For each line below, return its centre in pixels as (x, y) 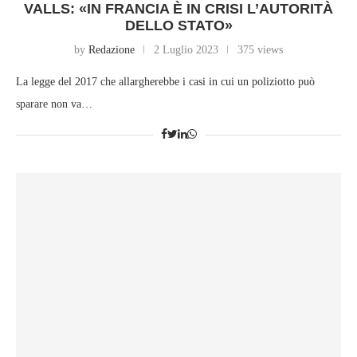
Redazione (112, 50)
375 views (260, 50)
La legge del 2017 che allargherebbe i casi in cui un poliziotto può (165, 82)
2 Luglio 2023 (186, 50)
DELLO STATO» (178, 26)
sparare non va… (54, 104)
